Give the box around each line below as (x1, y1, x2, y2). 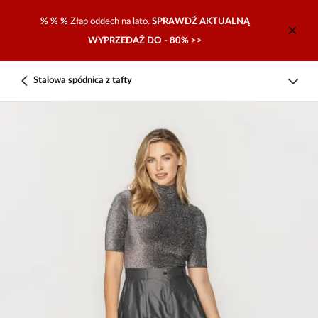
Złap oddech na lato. (70, 17, 152, 26)
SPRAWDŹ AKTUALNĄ (151, 17, 250, 26)
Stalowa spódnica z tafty (33, 76, 133, 85)
